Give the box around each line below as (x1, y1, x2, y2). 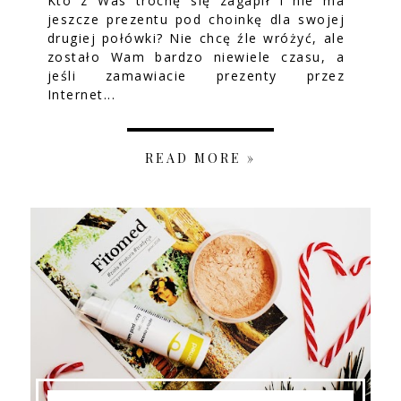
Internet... (47, 86, 116, 104)
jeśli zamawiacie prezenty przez (47, 67, 346, 85)
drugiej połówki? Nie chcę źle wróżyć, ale (47, 30, 346, 47)
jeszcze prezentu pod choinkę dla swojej (47, 11, 346, 29)
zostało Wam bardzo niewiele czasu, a (47, 48, 346, 66)
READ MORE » (144, 149, 256, 167)
